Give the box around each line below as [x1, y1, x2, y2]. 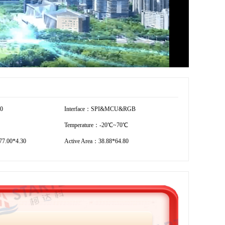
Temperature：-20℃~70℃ [64, 121, 128, 129]
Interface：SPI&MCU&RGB [64, 105, 136, 113]
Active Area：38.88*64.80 [64, 137, 129, 145]
